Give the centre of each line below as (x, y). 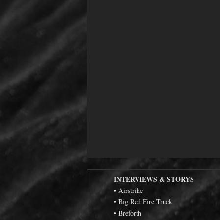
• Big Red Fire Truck (143, 201)
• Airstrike (128, 190)
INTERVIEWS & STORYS (154, 179)
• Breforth (128, 213)
